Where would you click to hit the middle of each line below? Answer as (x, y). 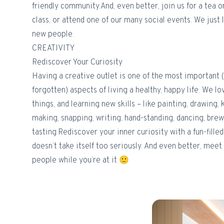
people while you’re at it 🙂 (80, 160)
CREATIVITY (53, 48)
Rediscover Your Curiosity (77, 62)
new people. (53, 34)
